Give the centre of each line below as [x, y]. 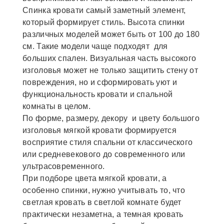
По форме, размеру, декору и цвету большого [111, 118]
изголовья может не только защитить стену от [110, 70]
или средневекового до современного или [104, 154]
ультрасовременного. [64, 166]
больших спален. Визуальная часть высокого [109, 58]
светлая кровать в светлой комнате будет [102, 202]
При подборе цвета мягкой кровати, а [95, 178]
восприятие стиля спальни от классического [108, 142]
